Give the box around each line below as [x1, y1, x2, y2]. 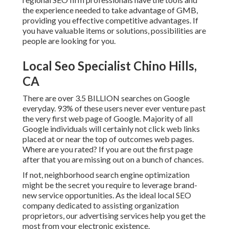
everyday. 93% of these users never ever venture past [22, 103, 205, 113]
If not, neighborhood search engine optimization [22, 170, 190, 180]
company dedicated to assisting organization [22, 200, 179, 211]
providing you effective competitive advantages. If [22, 15, 198, 26]
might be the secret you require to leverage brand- [22, 180, 197, 190]
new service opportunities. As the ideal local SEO [22, 190, 191, 200]
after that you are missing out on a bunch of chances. [22, 154, 203, 165]
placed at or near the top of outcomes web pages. [22, 134, 194, 144]
